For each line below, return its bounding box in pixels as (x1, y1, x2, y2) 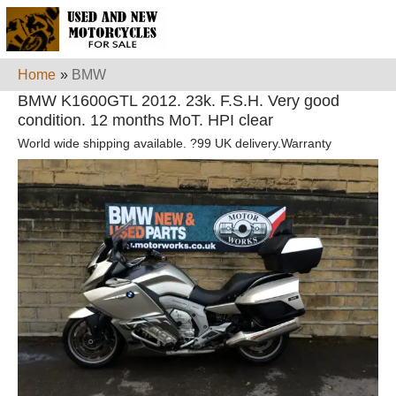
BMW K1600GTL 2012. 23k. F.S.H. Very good (18, 92, 339, 110)
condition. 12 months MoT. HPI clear (18, 111, 273, 129)
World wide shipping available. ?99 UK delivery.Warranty (18, 136, 331, 151)
